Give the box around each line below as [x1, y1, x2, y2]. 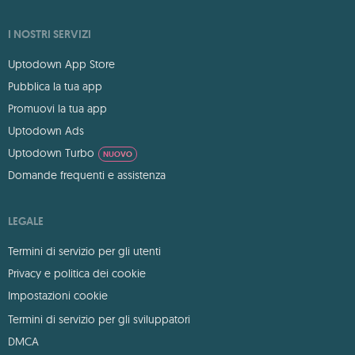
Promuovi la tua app [8, 101, 107, 116]
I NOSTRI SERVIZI [8, 27, 91, 41]
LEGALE [8, 214, 44, 228]
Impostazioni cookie [8, 288, 108, 303]
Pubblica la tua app [8, 79, 102, 94]
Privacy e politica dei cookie [8, 266, 146, 281]
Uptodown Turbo [8, 146, 94, 160]
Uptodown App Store [8, 57, 115, 71]
